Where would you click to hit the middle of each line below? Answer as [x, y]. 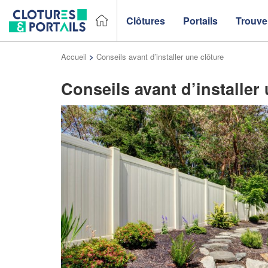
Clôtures [146, 20]
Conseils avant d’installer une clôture [160, 57]
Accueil [74, 57]
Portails [200, 20]
